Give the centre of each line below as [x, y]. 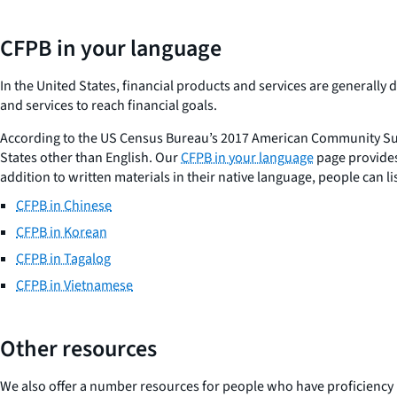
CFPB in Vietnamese [74, 285]
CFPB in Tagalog [63, 258]
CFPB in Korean [62, 232]
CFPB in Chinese [64, 205]
